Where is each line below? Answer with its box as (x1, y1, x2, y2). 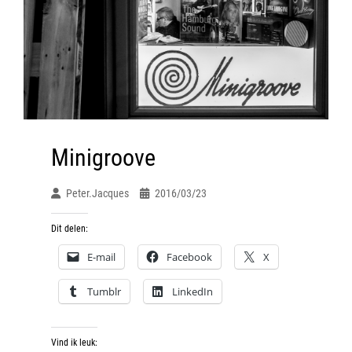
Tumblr (87, 284, 121, 299)
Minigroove (51, 143, 156, 171)
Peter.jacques (66, 186, 129, 200)
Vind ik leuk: (51, 336, 97, 348)
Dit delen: (51, 222, 88, 234)
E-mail (87, 249, 115, 264)
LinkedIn (172, 284, 213, 299)
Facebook (167, 249, 212, 264)
